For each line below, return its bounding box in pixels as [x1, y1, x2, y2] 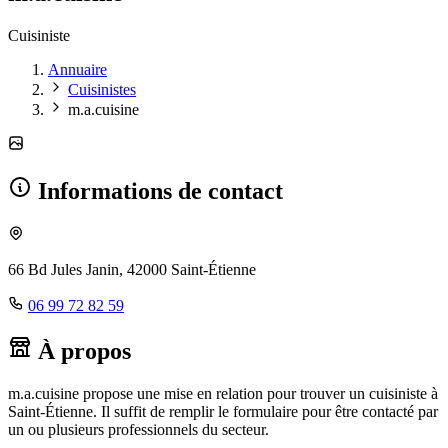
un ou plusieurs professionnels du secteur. [8, 420, 269, 438]
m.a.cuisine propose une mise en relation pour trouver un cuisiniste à [8, 384, 438, 402]
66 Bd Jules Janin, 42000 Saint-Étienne [8, 260, 256, 278]
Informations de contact [32, 178, 283, 205]
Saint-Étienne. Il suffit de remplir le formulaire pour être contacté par [8, 402, 438, 420]
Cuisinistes [68, 81, 136, 99]
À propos [32, 337, 131, 364]
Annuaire [48, 61, 107, 79]
